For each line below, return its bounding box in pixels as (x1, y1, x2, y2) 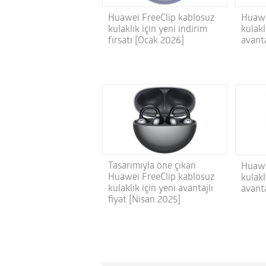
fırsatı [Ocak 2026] (108, 36, 184, 46)
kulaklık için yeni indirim (108, 24, 207, 34)
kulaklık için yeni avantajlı (108, 184, 213, 194)
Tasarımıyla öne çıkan (108, 161, 196, 172)
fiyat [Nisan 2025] (108, 195, 180, 205)
